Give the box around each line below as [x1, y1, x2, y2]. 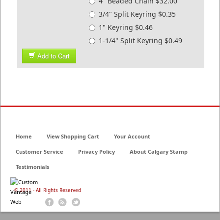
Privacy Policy [78, 148, 115, 155]
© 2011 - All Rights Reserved [14, 187, 81, 193]
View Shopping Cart [47, 133, 99, 140]
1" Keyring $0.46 [99, 23, 153, 32]
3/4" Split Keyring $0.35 [99, 9, 176, 19]
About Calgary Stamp [130, 148, 188, 155]
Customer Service [16, 148, 63, 155]
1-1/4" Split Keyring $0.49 [99, 36, 182, 45]
